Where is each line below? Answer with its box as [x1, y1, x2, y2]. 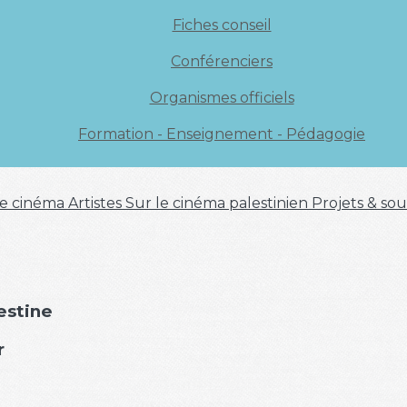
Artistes [68, 194, 125, 212]
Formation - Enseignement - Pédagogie [78, 125, 365, 143]
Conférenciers [171, 53, 273, 70]
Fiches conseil [172, 16, 272, 34]
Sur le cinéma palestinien [125, 194, 312, 212]
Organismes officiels [149, 89, 294, 106]
